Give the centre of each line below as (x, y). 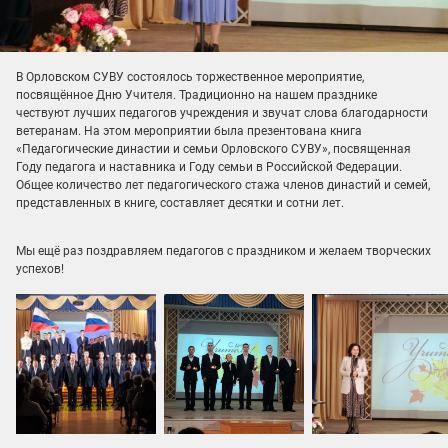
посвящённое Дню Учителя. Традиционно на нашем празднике (196, 95)
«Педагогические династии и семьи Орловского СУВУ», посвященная (213, 149)
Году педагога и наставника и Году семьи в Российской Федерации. (209, 167)
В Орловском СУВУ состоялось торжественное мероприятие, (190, 77)
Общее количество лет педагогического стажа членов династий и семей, (223, 185)
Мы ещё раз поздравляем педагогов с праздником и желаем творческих (223, 251)
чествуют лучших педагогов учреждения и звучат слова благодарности (222, 113)
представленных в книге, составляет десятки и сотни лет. (180, 203)
